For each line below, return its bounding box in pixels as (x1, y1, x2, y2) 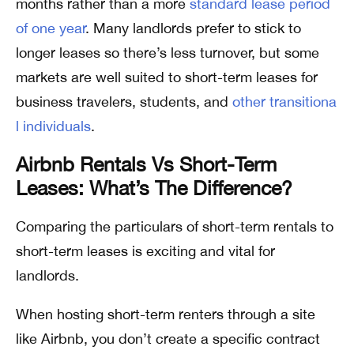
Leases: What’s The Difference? (16, 175, 292, 199)
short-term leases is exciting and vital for (16, 242, 275, 259)
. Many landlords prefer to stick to (85, 19, 301, 36)
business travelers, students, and (16, 92, 232, 110)
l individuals (16, 117, 91, 134)
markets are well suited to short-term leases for (16, 68, 318, 85)
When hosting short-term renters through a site (16, 305, 315, 322)
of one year (16, 19, 85, 36)
